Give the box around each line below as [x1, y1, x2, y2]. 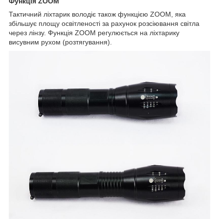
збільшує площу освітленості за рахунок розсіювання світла [9, 19, 199, 27]
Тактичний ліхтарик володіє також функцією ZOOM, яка [9, 10, 186, 18]
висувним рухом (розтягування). [9, 38, 112, 46]
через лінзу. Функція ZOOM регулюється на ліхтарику [9, 28, 179, 37]
